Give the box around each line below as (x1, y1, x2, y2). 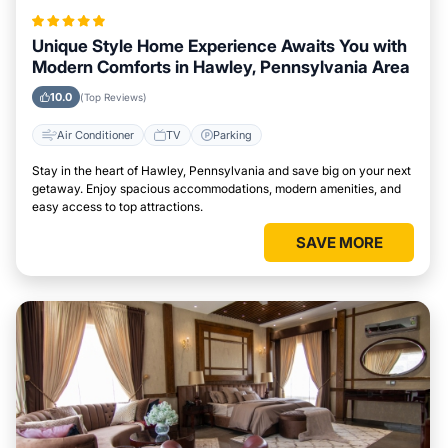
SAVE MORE (295, 233, 383, 252)
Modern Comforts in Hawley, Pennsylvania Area (32, 57, 410, 77)
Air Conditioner (57, 127, 134, 142)
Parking (213, 127, 252, 142)
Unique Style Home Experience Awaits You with (32, 36, 407, 56)
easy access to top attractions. (32, 199, 203, 214)
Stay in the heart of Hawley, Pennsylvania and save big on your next (32, 163, 411, 178)
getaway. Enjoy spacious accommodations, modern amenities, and (32, 181, 401, 196)
